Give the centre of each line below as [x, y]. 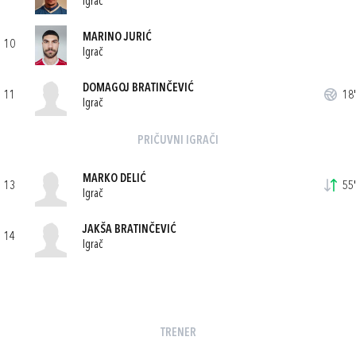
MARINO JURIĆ [117, 37]
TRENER [178, 333]
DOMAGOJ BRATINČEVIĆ [138, 88]
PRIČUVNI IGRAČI [178, 141]
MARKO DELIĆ [114, 179]
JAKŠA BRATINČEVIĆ [130, 230]
